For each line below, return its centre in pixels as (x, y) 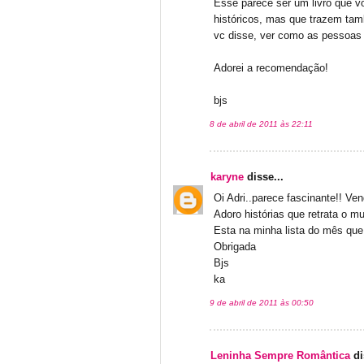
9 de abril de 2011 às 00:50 (262, 303)
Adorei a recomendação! (271, 69)
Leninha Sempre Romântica (280, 356)
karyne (227, 178)
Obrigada (235, 247)
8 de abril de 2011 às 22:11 (261, 123)
